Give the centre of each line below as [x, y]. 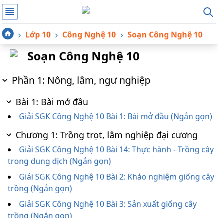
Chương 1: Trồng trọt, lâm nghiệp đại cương [107, 135]
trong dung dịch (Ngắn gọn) [59, 161]
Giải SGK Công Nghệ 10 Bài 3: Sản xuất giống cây [108, 204]
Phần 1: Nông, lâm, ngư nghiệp [81, 80]
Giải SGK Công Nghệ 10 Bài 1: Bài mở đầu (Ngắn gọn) [116, 116]
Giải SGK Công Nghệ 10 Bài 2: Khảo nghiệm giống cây [117, 177]
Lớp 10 [38, 35]
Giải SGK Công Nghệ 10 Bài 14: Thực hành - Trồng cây [116, 149]
